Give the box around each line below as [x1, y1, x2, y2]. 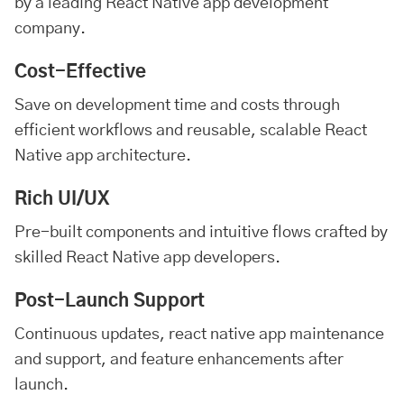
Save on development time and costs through [14, 97, 340, 114]
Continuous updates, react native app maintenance [14, 326, 384, 343]
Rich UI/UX [14, 190, 109, 208]
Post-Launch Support [14, 292, 205, 310]
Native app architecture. [14, 148, 191, 164]
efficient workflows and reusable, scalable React [14, 123, 367, 139]
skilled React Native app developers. [14, 250, 280, 266]
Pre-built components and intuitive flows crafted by [14, 225, 388, 241]
